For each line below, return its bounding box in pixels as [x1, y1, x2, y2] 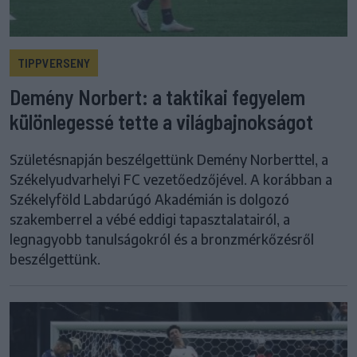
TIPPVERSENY [18, 54, 90, 70]
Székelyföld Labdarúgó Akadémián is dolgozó [10, 190, 289, 208]
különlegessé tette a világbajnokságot [10, 108, 313, 134]
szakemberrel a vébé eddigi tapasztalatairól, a [10, 210, 290, 228]
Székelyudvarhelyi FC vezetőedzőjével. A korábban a [10, 170, 332, 188]
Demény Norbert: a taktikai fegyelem [10, 84, 305, 109]
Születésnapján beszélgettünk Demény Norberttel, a [10, 150, 328, 168]
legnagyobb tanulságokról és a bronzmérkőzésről [10, 229, 314, 248]
